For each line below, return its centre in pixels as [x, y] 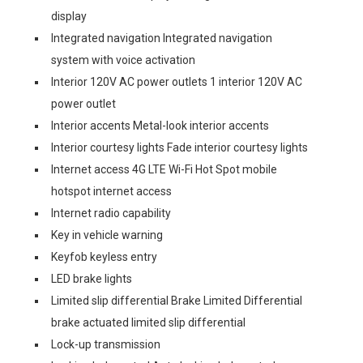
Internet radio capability [111, 213]
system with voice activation [123, 60]
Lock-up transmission [106, 344]
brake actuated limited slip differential [148, 322]
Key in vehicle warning [107, 235]
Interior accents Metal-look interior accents [160, 125]
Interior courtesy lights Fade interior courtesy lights [179, 147]
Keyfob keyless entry [104, 256]
